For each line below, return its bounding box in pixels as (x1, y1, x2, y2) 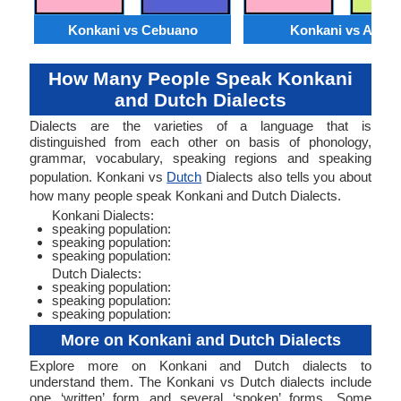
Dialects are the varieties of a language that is (30, 118, 371, 133)
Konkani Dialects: (52, 208, 154, 223)
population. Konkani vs (30, 169, 167, 184)
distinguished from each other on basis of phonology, (30, 134, 371, 149)
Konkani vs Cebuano (67, 21, 198, 38)
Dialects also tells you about (201, 169, 371, 184)
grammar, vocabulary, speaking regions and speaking (30, 150, 371, 166)
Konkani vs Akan (289, 21, 395, 38)
